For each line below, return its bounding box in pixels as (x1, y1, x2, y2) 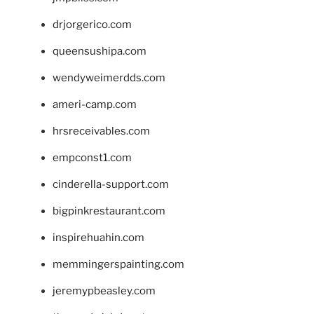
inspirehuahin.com (53, 231, 144, 244)
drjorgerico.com (53, 18, 132, 31)
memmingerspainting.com (53, 257, 184, 271)
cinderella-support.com (53, 177, 169, 191)
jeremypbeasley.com (53, 284, 156, 297)
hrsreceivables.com (53, 124, 150, 137)
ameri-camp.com (53, 97, 137, 111)
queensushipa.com (53, 44, 146, 57)
